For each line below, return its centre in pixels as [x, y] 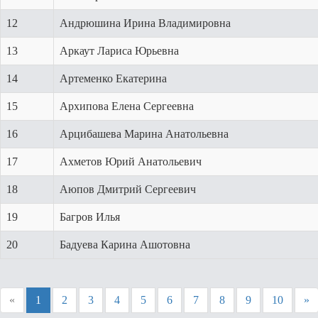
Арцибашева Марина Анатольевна [144, 134]
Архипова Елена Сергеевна [127, 106]
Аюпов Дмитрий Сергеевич [128, 189]
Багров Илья [90, 217]
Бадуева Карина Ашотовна [125, 245]
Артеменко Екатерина [113, 78]
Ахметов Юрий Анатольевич [131, 161]
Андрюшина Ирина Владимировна [145, 23]
